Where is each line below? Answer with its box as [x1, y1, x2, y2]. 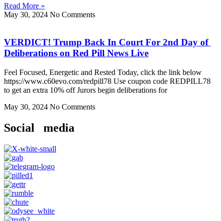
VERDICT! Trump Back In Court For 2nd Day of [4, 37, 211, 48]
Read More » [4, 1, 45, 10]
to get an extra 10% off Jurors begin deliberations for [4, 86, 167, 95]
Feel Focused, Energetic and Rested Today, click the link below [4, 68, 202, 77]
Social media [4, 121, 74, 134]
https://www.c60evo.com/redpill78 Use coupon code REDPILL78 [4, 77, 211, 86]
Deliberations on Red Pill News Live [4, 48, 148, 59]
